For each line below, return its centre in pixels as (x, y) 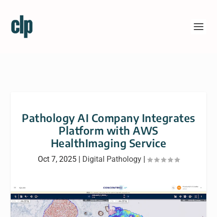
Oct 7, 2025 (57, 159)
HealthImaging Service (108, 143)
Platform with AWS (108, 130)
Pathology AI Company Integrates (108, 118)
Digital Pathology (112, 159)
